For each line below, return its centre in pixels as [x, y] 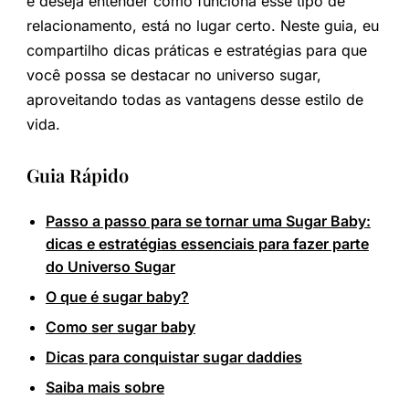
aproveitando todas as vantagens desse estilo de [194, 99]
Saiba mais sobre [105, 387]
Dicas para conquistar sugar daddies [173, 357]
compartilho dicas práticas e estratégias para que [196, 50]
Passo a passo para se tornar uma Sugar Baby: [208, 220]
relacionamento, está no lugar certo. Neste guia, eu [202, 25]
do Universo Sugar [110, 266]
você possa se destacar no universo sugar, [173, 74]
